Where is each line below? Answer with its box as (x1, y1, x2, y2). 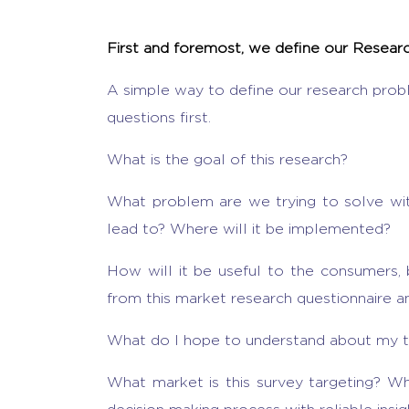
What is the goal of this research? (107, 152, 348, 167)
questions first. (107, 110, 211, 125)
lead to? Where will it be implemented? (107, 221, 395, 236)
